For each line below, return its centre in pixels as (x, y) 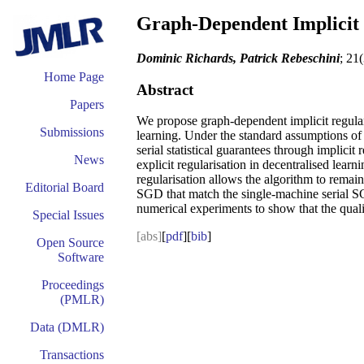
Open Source (70, 243)
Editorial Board (65, 187)
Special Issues (68, 215)
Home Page (74, 77)
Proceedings (73, 285)
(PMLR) (82, 299)
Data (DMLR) (67, 327)
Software (81, 257)
